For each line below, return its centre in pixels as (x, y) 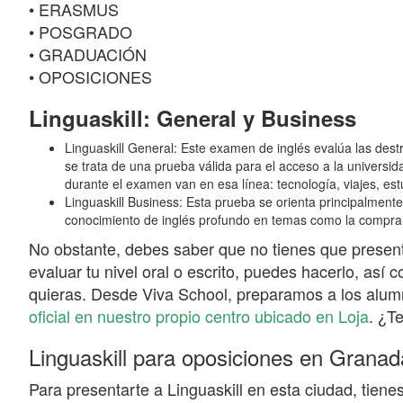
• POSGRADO (81, 32)
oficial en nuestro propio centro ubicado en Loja (199, 316)
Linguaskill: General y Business (193, 118)
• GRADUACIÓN (88, 54)
